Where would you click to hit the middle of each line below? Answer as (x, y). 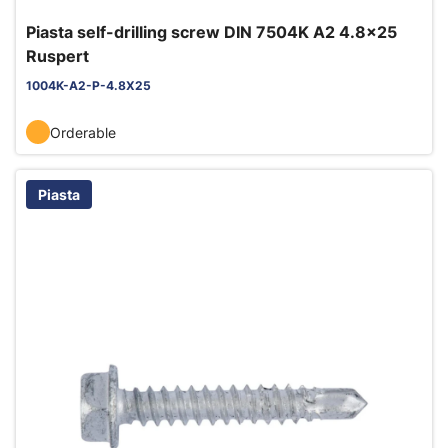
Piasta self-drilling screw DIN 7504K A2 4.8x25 (211, 32)
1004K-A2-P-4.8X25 (88, 85)
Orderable (83, 132)
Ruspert (57, 56)
